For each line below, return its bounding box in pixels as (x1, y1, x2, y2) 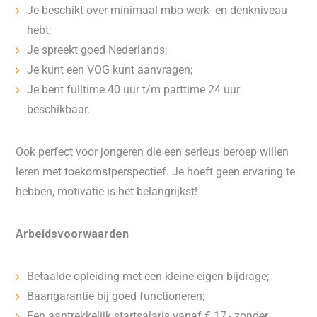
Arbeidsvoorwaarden (16, 227, 129, 241)
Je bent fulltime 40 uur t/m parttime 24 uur (27, 83, 241, 96)
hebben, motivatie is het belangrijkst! (16, 185, 198, 198)
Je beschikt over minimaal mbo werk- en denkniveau (27, 4, 288, 17)
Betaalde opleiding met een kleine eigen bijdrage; (27, 270, 270, 283)
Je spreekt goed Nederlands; (27, 43, 168, 57)
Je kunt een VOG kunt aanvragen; (27, 63, 193, 76)
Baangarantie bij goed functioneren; (27, 289, 205, 303)
